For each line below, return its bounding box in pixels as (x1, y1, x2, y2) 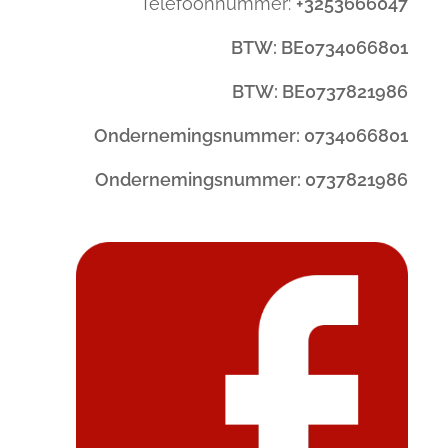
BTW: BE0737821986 (231, 81, 408, 102)
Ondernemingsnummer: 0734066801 (93, 125, 408, 146)
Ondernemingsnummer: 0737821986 (94, 169, 408, 190)
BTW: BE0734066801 (230, 37, 408, 58)
